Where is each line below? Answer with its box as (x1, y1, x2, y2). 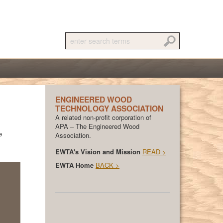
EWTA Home (55, 160, 96, 170)
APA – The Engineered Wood (55, 121, 139, 131)
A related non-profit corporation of (55, 112, 151, 122)
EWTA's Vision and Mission (55, 147, 142, 156)
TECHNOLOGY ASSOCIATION (55, 103, 163, 114)
